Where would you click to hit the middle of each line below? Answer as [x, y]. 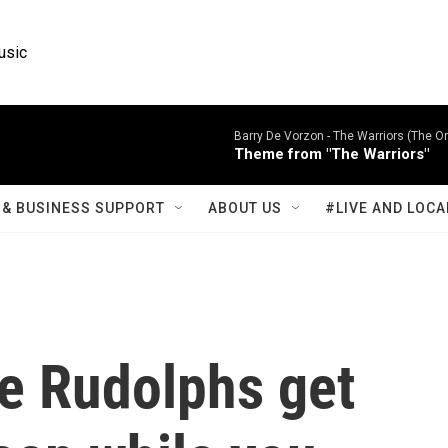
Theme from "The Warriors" [331, 154]
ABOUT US [245, 208]
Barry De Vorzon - [283, 136]
